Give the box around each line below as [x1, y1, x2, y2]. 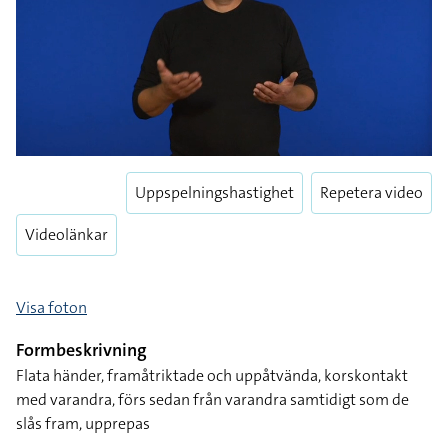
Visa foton [16, 297, 87, 318]
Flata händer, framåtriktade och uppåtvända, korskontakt [16, 365, 408, 386]
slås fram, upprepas [16, 413, 150, 434]
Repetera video [320, 182, 423, 203]
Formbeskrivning [16, 338, 147, 362]
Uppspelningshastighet [135, 182, 294, 203]
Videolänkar [25, 224, 108, 245]
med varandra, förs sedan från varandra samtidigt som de [16, 389, 409, 410]
